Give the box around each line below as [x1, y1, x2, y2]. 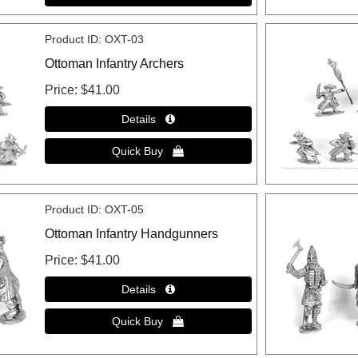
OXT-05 [104, 202, 144, 216]
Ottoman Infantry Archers [44, 57, 184, 71]
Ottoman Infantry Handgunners [44, 226, 218, 241]
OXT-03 [104, 33, 144, 46]
